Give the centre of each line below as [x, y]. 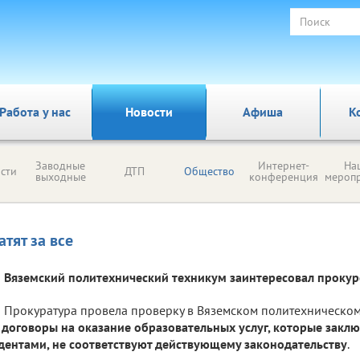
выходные [60, 177]
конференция [283, 177]
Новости [149, 112]
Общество [209, 171]
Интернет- [283, 166]
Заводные [60, 166]
